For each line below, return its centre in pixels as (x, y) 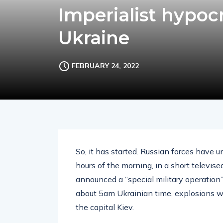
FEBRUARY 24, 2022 (105, 66)
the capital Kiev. (105, 207)
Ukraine (94, 38)
